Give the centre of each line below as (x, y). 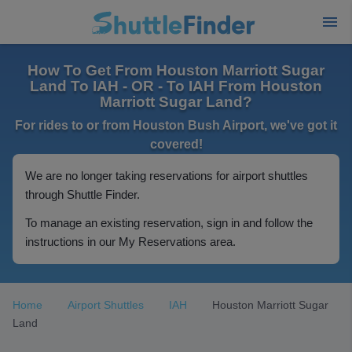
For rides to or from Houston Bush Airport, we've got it (176, 125)
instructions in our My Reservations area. (130, 242)
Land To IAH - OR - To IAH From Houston (176, 86)
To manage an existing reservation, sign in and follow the (169, 223)
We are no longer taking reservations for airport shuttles (167, 176)
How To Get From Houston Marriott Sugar (176, 70)
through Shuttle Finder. (82, 194)
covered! (176, 144)
